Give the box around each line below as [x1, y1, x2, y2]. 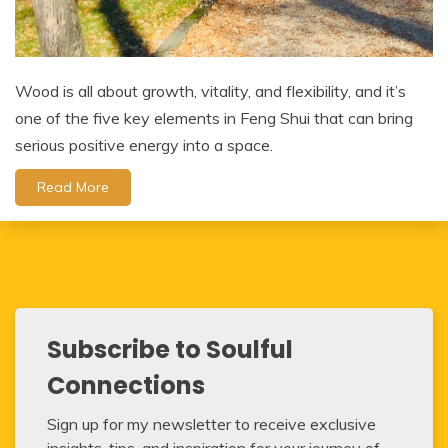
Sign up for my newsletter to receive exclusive [47, 413, 376, 434]
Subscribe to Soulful [47, 332, 293, 366]
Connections [47, 368, 205, 402]
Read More [37, 177, 109, 196]
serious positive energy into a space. [15, 134, 273, 155]
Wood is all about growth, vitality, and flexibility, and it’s [15, 80, 406, 101]
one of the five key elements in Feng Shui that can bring [15, 107, 413, 128]
